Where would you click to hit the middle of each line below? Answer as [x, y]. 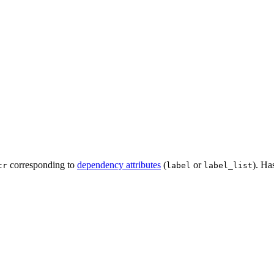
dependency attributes [119, 165]
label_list [228, 166]
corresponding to [42, 165]
